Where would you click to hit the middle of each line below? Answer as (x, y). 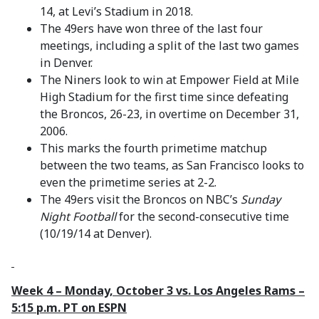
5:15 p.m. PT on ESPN (69, 308)
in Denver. (66, 63)
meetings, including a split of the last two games (169, 46)
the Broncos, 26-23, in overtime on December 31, (169, 114)
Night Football (78, 216)
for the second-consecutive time (203, 216)
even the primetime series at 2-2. (128, 182)
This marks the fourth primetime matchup (153, 148)
